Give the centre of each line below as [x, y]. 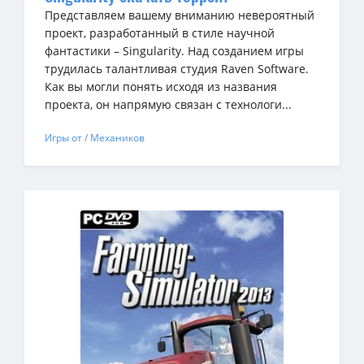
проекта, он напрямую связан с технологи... [168, 104]
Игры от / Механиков [95, 137]
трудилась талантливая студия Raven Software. [177, 68]
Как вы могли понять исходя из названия [161, 86]
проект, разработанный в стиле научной [160, 32]
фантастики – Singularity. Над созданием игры [174, 50]
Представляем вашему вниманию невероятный [180, 15]
